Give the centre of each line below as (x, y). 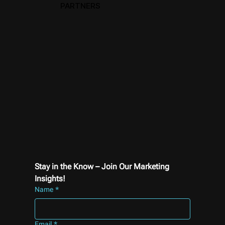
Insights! (50, 178)
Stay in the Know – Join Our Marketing (102, 166)
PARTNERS (81, 6)
